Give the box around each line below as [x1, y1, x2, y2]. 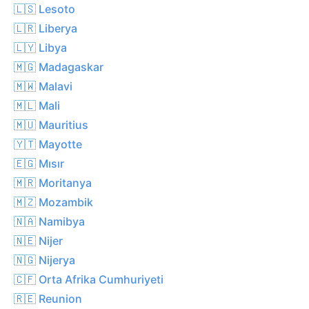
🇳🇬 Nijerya [14, 252, 75, 267]
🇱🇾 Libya [14, 40, 67, 54]
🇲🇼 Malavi [14, 79, 72, 93]
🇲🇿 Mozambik [14, 195, 93, 209]
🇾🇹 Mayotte [14, 137, 82, 151]
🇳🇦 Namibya [14, 214, 85, 228]
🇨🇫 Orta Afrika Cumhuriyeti [14, 272, 163, 286]
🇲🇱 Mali [14, 98, 60, 112]
